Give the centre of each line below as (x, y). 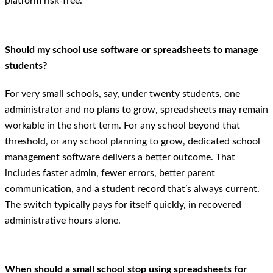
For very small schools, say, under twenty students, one (122, 94)
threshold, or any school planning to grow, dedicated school (133, 141)
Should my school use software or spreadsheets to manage (132, 50)
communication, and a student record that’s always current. (132, 189)
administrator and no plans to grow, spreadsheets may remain (136, 109)
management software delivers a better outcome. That (120, 157)
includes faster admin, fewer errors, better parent (110, 173)
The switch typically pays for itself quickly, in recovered (123, 204)
